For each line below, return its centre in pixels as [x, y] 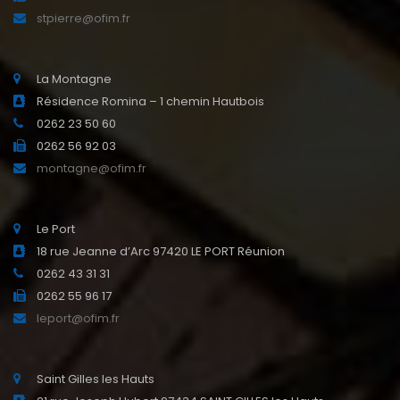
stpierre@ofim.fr [83, 19]
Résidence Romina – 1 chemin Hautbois [150, 102]
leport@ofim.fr [78, 319]
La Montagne [74, 79]
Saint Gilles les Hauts [96, 379]
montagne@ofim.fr [92, 169]
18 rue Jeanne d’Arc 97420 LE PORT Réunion [161, 252]
